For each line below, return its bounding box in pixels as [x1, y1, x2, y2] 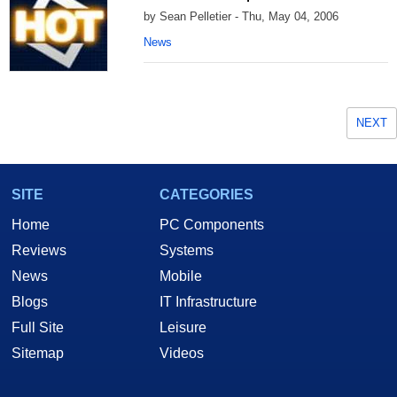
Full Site [12, 320, 64, 336]
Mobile [160, 269, 202, 284]
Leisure [160, 320, 206, 336]
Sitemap [12, 346, 64, 362]
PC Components [160, 217, 264, 233]
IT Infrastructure [160, 294, 257, 310]
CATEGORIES [160, 187, 253, 203]
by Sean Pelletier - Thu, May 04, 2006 [144, 10, 339, 24]
